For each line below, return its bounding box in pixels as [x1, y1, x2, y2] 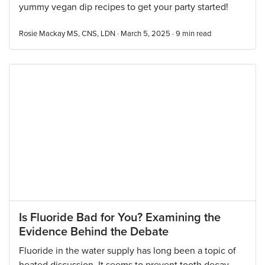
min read [182, 29, 211, 38]
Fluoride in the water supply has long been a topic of [19, 245, 236, 257]
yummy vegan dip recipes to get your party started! [19, 1, 228, 13]
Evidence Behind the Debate [19, 225, 169, 239]
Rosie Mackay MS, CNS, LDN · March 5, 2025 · [19, 29, 176, 38]
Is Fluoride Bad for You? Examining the [19, 211, 221, 225]
